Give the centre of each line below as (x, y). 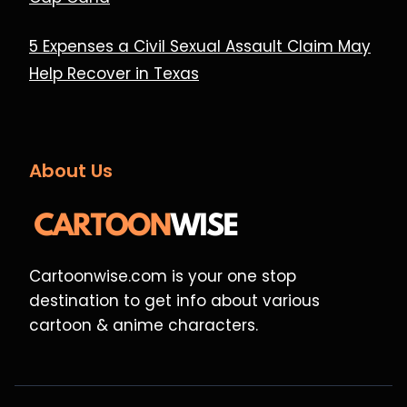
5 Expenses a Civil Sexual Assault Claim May (200, 47)
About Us (71, 171)
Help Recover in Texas (114, 74)
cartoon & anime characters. (144, 325)
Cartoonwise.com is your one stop (163, 276)
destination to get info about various (174, 301)
